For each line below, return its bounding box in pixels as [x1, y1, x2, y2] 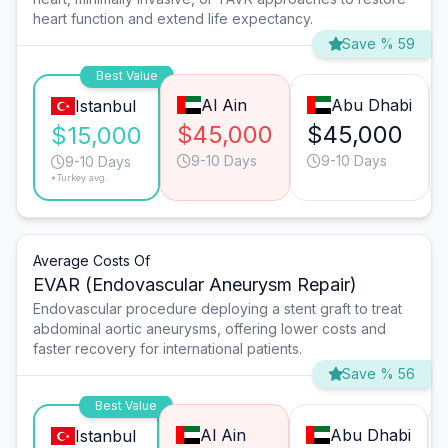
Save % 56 [342, 365, 415, 383]
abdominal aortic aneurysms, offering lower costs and [33, 320, 386, 338]
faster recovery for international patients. [33, 340, 302, 358]
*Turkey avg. [51, 172, 108, 184]
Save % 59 [342, 35, 415, 53]
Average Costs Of [33, 252, 150, 270]
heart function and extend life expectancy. [33, 10, 313, 28]
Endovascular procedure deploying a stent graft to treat [33, 300, 402, 318]
